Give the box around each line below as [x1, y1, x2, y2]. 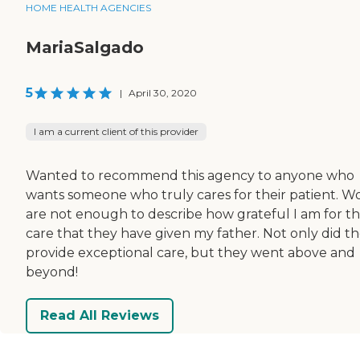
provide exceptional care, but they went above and [26, 244, 355, 260]
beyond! [26, 264, 78, 280]
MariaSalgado [26, 37, 144, 57]
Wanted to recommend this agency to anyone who [26, 167, 354, 183]
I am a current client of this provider [34, 125, 198, 137]
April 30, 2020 [129, 86, 197, 99]
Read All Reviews [40, 308, 159, 324]
